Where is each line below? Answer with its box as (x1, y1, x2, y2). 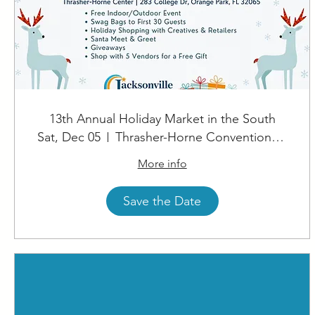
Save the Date (123, 193, 202, 209)
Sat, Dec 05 (37, 129, 101, 146)
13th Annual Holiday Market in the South (118, 111, 276, 127)
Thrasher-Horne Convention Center (271, 129, 284, 146)
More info (137, 157, 187, 171)
